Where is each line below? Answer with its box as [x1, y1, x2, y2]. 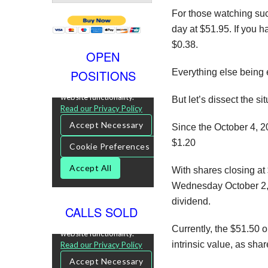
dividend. [172, 196, 211, 206]
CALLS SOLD [65, 203, 141, 221]
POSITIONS [70, 66, 136, 84]
